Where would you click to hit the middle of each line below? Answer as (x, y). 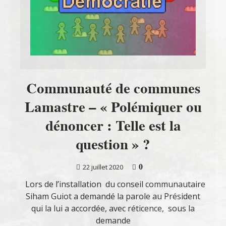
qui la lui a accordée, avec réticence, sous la (113, 208)
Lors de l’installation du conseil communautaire (113, 184)
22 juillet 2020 (103, 167)
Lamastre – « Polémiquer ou (113, 107)
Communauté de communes (113, 88)
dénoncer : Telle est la (113, 125)
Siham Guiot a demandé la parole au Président (113, 196)
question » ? (113, 144)
